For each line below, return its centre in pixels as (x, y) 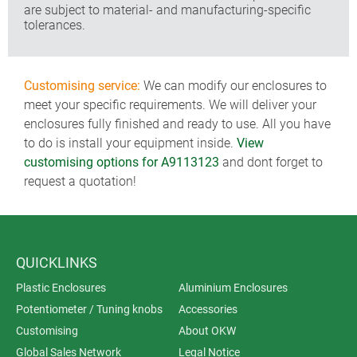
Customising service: (82, 85)
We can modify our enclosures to (233, 85)
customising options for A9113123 (122, 162)
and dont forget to (271, 162)
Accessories (208, 309)
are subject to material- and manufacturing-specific (167, 10)
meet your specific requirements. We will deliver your (170, 104)
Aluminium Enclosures (233, 287)
